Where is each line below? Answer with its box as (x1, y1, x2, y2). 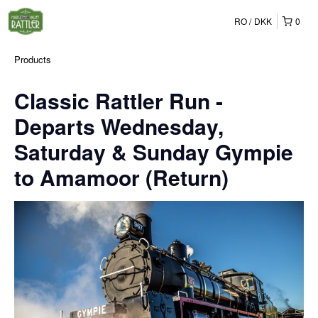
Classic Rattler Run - (14, 85, 223, 116)
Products (14, 53, 51, 66)
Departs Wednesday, (14, 111, 224, 141)
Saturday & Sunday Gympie (14, 136, 293, 167)
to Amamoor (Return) (14, 162, 229, 192)
